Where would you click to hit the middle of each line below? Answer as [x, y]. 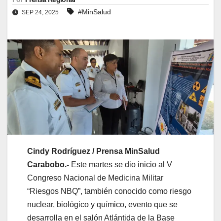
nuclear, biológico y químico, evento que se [102, 204]
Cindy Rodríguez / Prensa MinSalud [93, 151]
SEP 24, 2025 [40, 12]
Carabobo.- [49, 164]
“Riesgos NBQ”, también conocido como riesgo [109, 191]
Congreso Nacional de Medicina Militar [95, 178]
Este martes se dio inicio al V [122, 164]
